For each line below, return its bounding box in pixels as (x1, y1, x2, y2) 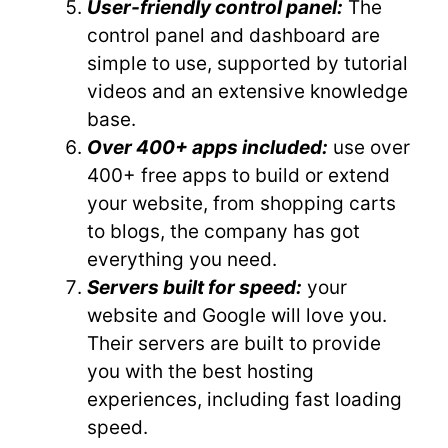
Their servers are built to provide (87, 332, 381, 355)
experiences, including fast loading (87, 388, 402, 411)
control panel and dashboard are (87, 24, 380, 47)
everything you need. (87, 248, 282, 271)
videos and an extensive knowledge (87, 80, 408, 103)
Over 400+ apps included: (87, 136, 328, 159)
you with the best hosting (87, 360, 314, 383)
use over (328, 136, 410, 159)
